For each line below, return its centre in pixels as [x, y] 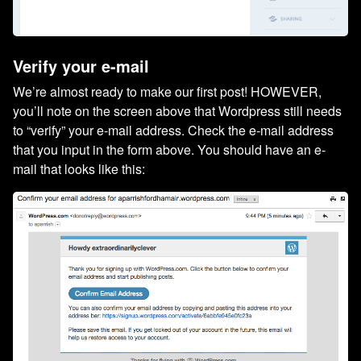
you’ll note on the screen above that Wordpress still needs [177, 111]
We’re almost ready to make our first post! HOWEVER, [167, 92]
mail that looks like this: [79, 169]
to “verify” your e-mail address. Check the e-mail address [173, 131]
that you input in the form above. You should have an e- [169, 150]
